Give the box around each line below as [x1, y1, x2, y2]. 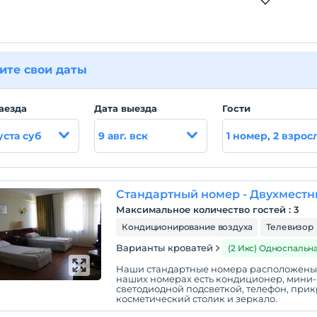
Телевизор [266, 221, 313, 232]
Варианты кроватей [116, 242, 214, 253]
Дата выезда [94, 103, 158, 114]
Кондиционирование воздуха [122, 221, 253, 232]
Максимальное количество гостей [116, 204, 287, 215]
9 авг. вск [98, 129, 149, 142]
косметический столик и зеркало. [116, 293, 278, 304]
